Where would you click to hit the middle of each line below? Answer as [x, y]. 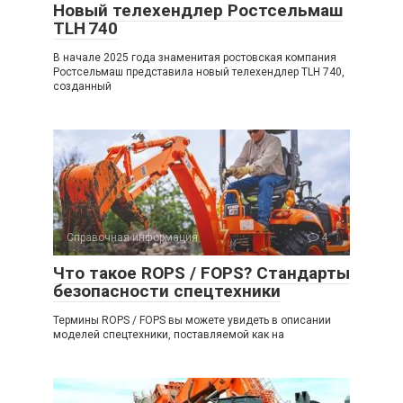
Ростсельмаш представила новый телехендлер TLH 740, [199, 72]
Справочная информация [132, 237]
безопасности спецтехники [167, 291]
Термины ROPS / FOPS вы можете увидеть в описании [192, 320]
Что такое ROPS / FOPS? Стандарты [201, 273]
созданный [82, 86]
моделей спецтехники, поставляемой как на [169, 334]
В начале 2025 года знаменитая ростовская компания [195, 57]
